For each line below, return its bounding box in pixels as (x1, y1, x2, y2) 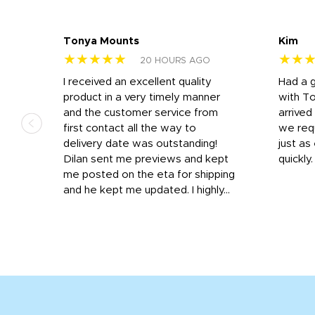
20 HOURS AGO (140, 56, 210, 65)
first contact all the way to (63, 122, 196, 134)
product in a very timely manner (63, 91, 220, 103)
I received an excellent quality (63, 76, 212, 87)
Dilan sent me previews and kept (63, 153, 229, 165)
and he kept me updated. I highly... (63, 184, 230, 195)
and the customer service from (63, 107, 218, 118)
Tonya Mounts (63, 35, 139, 46)
